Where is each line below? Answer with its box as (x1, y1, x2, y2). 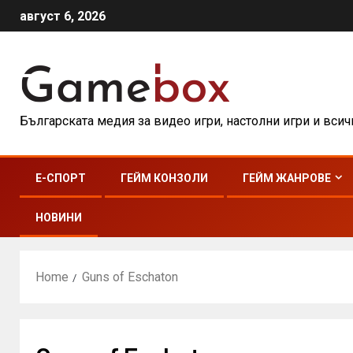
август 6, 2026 (20, 9, 106, 24)
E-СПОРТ (35, 172, 86, 184)
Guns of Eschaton (82, 269, 178, 284)
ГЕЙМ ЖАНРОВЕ (243, 172, 331, 184)
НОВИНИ (35, 211, 82, 224)
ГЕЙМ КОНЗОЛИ (121, 172, 208, 184)
